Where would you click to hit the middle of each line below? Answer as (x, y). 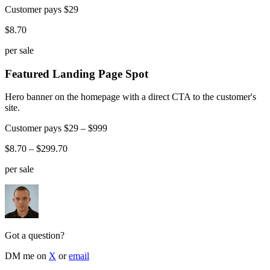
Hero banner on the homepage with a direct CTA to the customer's (130, 97)
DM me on (26, 256)
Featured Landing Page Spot (77, 74)
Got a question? (35, 236)
